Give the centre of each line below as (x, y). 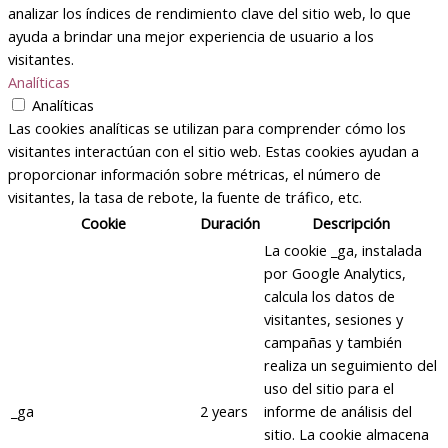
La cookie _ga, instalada (343, 250)
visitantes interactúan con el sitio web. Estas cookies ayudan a (213, 151)
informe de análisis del (338, 411)
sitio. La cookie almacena (346, 434)
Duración (230, 223)
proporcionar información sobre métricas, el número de (194, 174)
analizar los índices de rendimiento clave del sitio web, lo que (209, 13)
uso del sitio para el (329, 388)
